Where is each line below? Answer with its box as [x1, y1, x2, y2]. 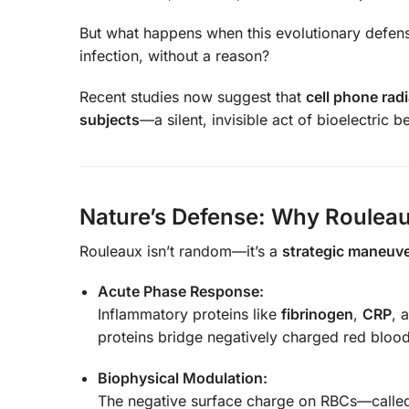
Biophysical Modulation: [98, 368, 267, 387]
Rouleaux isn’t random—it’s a [79, 241, 282, 260]
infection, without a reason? [79, 47, 269, 66]
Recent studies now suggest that [79, 87, 306, 106]
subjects [79, 110, 140, 129]
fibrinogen [281, 305, 353, 324]
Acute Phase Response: [98, 282, 264, 301]
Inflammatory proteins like [98, 305, 281, 324]
